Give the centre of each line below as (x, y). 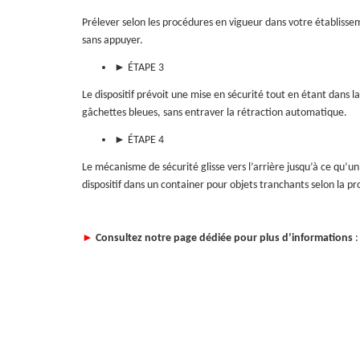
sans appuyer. (112, 41)
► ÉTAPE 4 (139, 140)
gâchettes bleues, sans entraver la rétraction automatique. (215, 112)
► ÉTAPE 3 (139, 68)
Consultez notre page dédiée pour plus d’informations (224, 238)
